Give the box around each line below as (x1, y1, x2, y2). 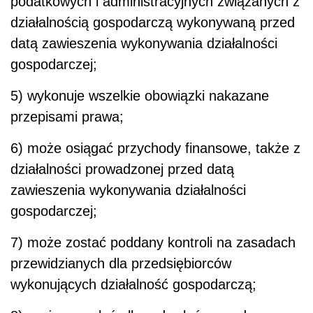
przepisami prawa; (10, 108, 124, 124)
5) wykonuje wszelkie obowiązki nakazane (10, 87, 269, 103)
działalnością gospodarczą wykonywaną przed (10, 14, 295, 30)
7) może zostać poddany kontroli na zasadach (10, 234, 296, 250)
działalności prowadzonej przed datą (10, 161, 234, 177)
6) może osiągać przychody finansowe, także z (10, 140, 300, 156)
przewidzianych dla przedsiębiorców (10, 255, 231, 271)
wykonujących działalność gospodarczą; (10, 276, 256, 292)
